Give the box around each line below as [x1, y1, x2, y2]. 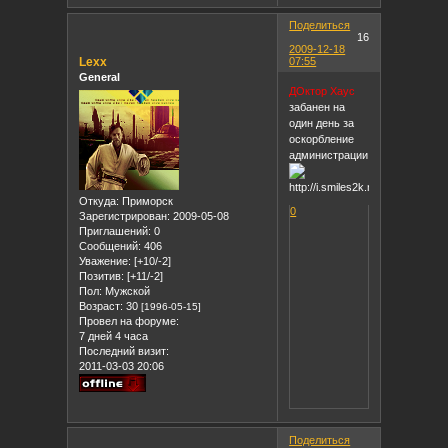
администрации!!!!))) [289, 148, 393, 161]
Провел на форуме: [79, 314, 180, 327]
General [79, 71, 121, 84]
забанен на [289, 100, 346, 113]
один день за [289, 116, 355, 129]
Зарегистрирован [79, 209, 168, 222]
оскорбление [289, 132, 355, 145]
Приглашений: [79, 224, 152, 237]
